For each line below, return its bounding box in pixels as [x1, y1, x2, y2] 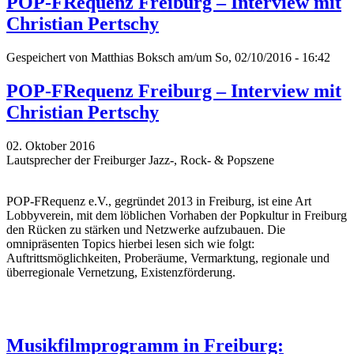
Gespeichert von [6, 51, 91, 65]
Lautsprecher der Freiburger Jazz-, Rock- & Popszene [6, 153, 274, 167]
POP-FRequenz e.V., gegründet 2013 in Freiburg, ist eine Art [6, 194, 311, 208]
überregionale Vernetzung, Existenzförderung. [6, 265, 235, 279]
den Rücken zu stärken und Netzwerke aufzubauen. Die [6, 222, 285, 236]
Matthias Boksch [91, 51, 175, 65]
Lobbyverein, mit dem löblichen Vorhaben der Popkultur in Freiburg [6, 208, 347, 222]
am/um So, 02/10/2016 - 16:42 [175, 51, 330, 65]
